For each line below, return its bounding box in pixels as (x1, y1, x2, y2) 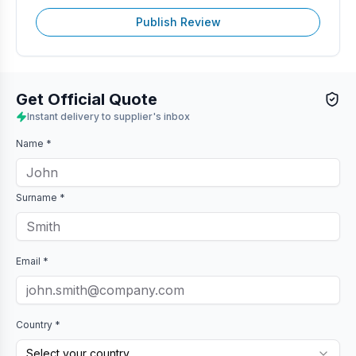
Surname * (16, 192, 65, 203)
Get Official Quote (16, 90, 157, 109)
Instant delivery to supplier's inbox (27, 110, 190, 122)
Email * (16, 255, 48, 267)
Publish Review (135, 15, 221, 29)
